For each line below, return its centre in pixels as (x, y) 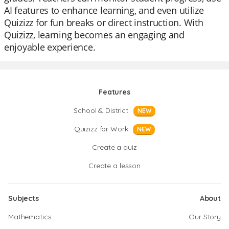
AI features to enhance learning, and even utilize (104, 10)
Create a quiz (114, 147)
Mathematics (30, 217)
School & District (101, 110)
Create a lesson (114, 166)
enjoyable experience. (50, 47)
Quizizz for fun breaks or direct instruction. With (104, 22)
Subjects (24, 198)
